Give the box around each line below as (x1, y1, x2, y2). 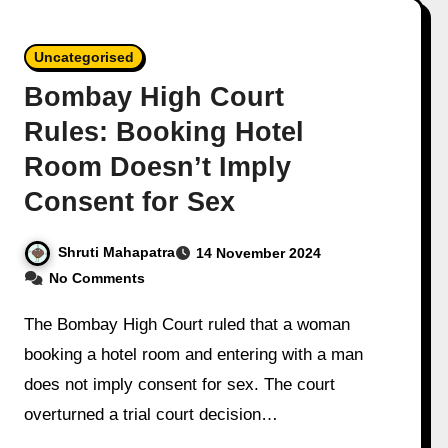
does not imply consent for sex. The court (24, 375, 336, 395)
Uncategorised (34, 49, 135, 66)
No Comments (49, 270, 146, 287)
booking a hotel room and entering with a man (24, 345, 364, 365)
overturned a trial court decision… (24, 405, 279, 425)
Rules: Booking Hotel (24, 117, 305, 148)
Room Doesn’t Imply (24, 152, 292, 183)
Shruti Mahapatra (58, 244, 176, 261)
